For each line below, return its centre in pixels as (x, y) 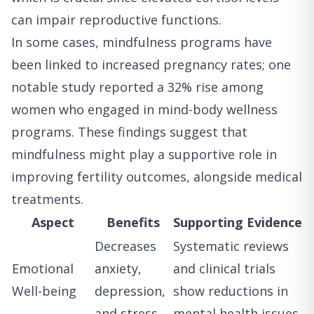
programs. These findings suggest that (129, 132)
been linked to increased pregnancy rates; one (151, 65)
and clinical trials (224, 269)
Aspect (53, 223)
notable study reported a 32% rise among (137, 87)
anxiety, (118, 269)
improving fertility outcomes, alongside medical (157, 177)
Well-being (44, 291)
